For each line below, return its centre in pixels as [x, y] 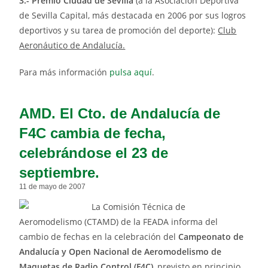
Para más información [65, 72]
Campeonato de [211, 237]
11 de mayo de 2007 [53, 187]
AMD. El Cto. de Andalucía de [120, 114]
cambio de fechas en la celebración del [99, 237]
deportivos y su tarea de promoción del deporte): [119, 31]
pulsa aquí [131, 72]
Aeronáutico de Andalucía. [72, 45]
